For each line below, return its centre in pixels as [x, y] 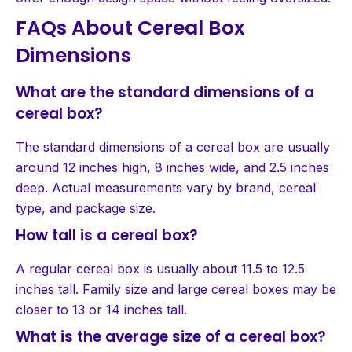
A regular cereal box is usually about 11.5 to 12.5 [160, 268]
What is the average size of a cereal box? [171, 336]
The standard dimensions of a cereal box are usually [173, 147]
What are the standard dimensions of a [165, 92]
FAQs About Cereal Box [130, 27]
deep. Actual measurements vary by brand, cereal [166, 187]
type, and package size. [86, 208]
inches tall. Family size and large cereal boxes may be [176, 289]
